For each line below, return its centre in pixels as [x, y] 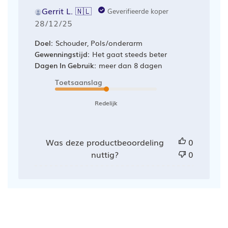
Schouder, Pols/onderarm [99, 42]
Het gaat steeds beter [129, 54]
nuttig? [105, 154]
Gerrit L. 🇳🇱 [66, 10]
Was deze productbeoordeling [105, 142]
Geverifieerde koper [138, 10]
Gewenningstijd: [62, 54]
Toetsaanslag [78, 82]
